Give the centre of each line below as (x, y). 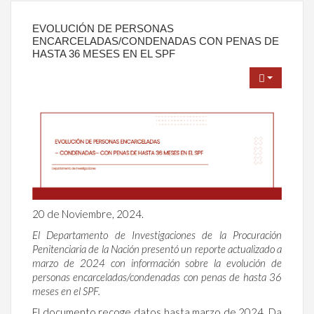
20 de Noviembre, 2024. (88, 213)
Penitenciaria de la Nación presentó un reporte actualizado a (157, 248)
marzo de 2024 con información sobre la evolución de (157, 262)
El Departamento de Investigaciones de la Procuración (157, 234)
